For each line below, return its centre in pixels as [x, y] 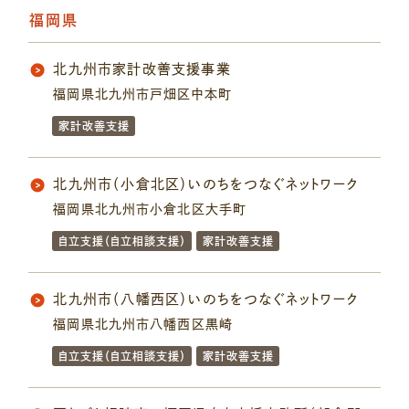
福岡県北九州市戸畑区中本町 [142, 94]
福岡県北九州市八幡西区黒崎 [143, 325]
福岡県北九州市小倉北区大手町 [150, 210]
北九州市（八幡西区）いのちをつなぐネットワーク [205, 299]
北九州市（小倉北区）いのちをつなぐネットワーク [205, 184]
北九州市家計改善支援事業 [142, 69]
